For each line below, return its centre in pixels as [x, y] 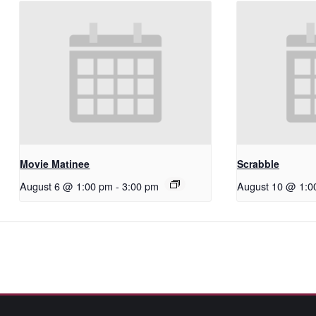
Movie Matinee [55, 163]
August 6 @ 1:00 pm [67, 186]
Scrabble [258, 163]
